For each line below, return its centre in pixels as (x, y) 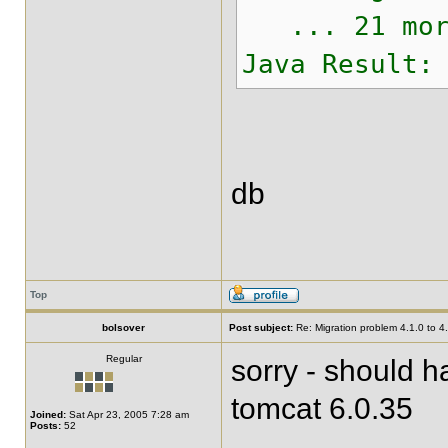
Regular (123, 358)
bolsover (123, 327)
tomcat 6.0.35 (322, 408)
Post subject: (261, 327)
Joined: (48, 414)
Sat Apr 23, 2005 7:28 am (127, 414)
